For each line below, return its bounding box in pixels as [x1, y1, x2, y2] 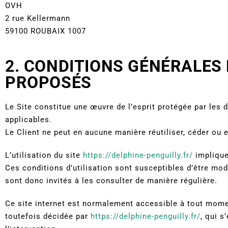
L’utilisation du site [5, 150, 83, 160]
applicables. [5, 115, 52, 124]
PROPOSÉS [5, 72, 92, 92]
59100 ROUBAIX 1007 [5, 26, 86, 36]
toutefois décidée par [5, 211, 91, 221]
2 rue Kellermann [5, 13, 70, 23]
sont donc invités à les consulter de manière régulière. [5, 176, 217, 185]
